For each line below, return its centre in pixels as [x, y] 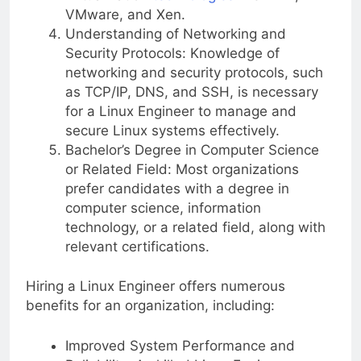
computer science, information [163, 207]
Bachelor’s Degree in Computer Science [192, 149]
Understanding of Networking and [175, 33]
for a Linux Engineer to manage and [180, 111]
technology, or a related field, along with [195, 227]
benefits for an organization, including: [150, 306]
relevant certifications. [137, 246]
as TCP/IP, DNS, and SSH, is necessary [191, 91]
